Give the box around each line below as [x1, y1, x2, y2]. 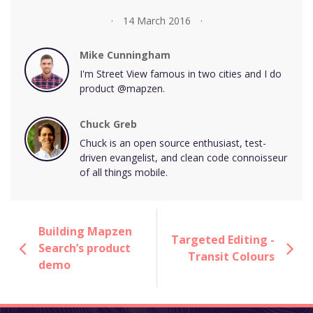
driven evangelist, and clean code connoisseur [80, 150, 287, 164]
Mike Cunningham [80, 48, 170, 62]
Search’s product [38, 240, 131, 256]
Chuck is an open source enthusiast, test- [80, 136, 266, 150]
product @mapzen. [80, 81, 165, 95]
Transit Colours [188, 249, 275, 265]
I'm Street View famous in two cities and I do [80, 66, 282, 80]
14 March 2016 [122, 14, 191, 28]
